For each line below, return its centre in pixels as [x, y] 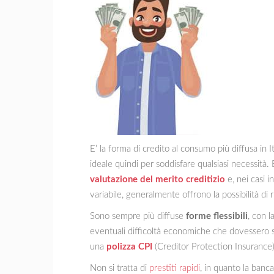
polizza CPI [129, 246]
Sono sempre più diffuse [138, 216]
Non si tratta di [120, 268]
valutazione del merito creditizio [157, 179]
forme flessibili [217, 216]
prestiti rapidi [175, 268]
